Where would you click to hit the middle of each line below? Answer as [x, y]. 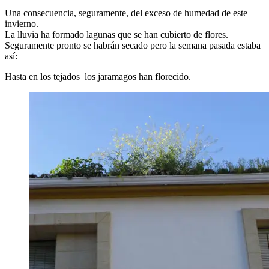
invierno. [22, 23]
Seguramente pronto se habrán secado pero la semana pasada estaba [133, 45]
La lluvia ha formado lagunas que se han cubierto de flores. [116, 34]
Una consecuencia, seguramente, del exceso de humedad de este [126, 13]
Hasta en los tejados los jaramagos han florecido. [98, 76]
